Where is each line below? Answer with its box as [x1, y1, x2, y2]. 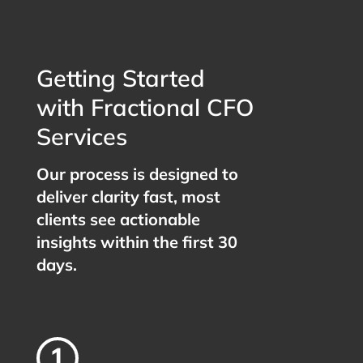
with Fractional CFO [36, 92, 254, 122]
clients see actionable [36, 208, 200, 229]
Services [36, 121, 127, 151]
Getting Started [36, 62, 205, 92]
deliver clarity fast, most [36, 186, 220, 207]
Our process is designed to [36, 163, 238, 184]
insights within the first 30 [36, 231, 237, 252]
